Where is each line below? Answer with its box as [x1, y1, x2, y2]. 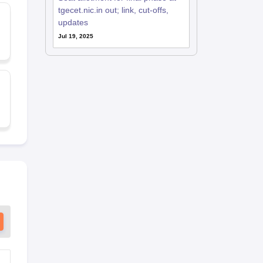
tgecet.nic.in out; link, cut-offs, [58, 5, 168, 15]
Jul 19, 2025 [58, 33, 93, 39]
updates [58, 18, 88, 27]
